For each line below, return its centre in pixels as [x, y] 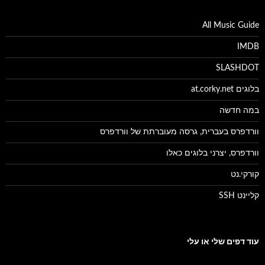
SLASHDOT [237, 68]
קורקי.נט [245, 175]
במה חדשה [239, 111]
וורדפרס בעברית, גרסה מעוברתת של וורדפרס [180, 132]
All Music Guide [231, 26]
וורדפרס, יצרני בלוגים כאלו [213, 153]
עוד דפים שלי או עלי [223, 242]
